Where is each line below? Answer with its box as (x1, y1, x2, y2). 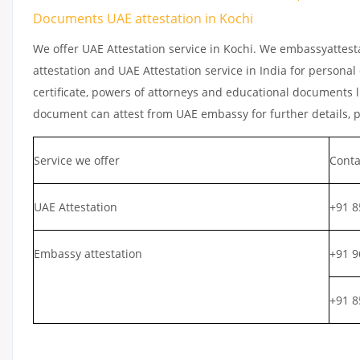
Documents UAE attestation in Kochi (33, 9, 253, 27)
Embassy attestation (34, 245, 142, 261)
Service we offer (34, 152, 120, 168)
